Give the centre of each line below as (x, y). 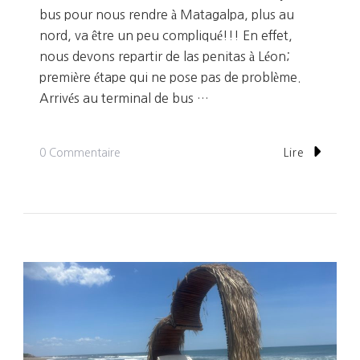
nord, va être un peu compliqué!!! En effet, (166, 36)
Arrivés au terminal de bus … (124, 98)
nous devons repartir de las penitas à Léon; (165, 57)
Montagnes (149, 268)
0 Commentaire (80, 152)
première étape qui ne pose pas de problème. (170, 78)
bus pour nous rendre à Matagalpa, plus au (167, 15)
